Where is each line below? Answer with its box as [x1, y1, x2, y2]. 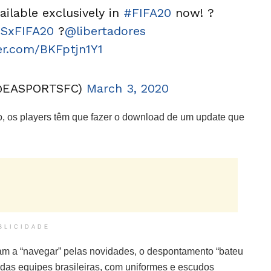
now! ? [171, 5, 214, 20]
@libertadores [65, 24, 146, 38]
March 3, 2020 [86, 81, 169, 96]
